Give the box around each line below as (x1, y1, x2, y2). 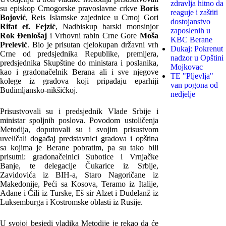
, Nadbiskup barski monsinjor (55, 22, 158, 31)
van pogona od (170, 80, 218, 89)
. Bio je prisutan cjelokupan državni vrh (27, 40, 158, 49)
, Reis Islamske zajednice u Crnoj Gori (26, 13, 158, 22)
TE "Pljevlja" (170, 71, 213, 80)
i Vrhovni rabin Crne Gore (47, 31, 140, 40)
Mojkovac (170, 62, 203, 71)
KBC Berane (170, 35, 212, 44)
